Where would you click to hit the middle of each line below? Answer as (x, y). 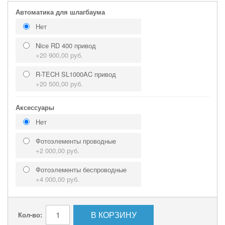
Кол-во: (30, 214)
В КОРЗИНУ (114, 214)
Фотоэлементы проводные (76, 141)
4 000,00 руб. (60, 179)
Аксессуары (35, 107)
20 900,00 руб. (61, 55)
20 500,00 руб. (61, 83)
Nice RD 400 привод (66, 45)
